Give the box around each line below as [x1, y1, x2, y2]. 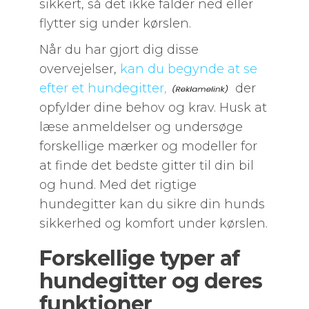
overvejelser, [39, 61, 120, 77]
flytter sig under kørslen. [39, 16, 191, 31]
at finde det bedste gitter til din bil [39, 158, 254, 173]
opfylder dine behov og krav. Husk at [39, 100, 267, 115]
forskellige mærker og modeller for [39, 139, 257, 154]
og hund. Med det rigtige [39, 177, 197, 192]
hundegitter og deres [39, 268, 263, 294]
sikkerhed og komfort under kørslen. [39, 216, 268, 231]
